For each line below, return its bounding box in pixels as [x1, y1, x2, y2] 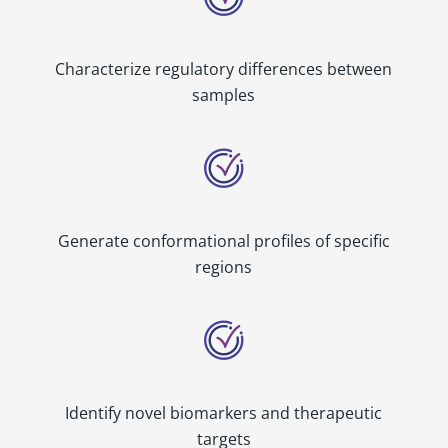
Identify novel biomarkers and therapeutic [65, 401, 383, 424]
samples [192, 83, 256, 106]
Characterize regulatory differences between [55, 57, 393, 80]
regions [195, 255, 253, 278]
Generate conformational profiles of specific [57, 229, 390, 252]
